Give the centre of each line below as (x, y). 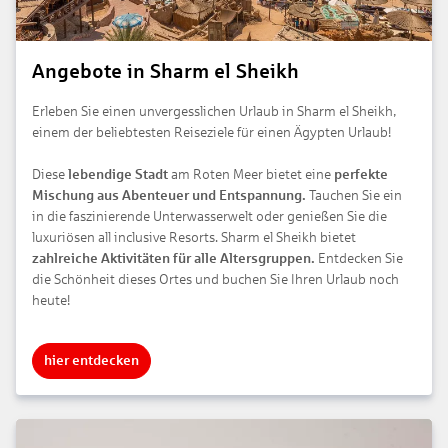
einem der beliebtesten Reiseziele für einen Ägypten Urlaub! (211, 133)
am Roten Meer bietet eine (251, 175)
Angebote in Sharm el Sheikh (165, 71)
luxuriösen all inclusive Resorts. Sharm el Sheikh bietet (194, 238)
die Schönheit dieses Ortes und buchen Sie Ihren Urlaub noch (215, 280)
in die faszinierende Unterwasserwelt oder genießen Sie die (209, 217)
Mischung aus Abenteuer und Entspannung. (169, 196)
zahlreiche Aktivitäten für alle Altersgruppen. (175, 259)
